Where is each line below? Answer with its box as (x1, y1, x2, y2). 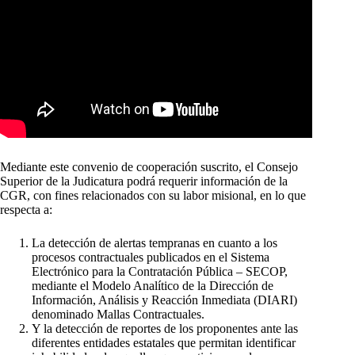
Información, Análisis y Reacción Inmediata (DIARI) (32, 292, 297, 307)
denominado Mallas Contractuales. (32, 307, 204, 321)
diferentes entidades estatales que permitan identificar (32, 335, 296, 349)
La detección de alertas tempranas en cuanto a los (32, 235, 277, 250)
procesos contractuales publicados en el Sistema (32, 250, 269, 264)
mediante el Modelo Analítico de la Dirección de (32, 278, 273, 292)
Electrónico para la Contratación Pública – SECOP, (32, 264, 288, 278)
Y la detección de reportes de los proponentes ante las (32, 321, 298, 335)
